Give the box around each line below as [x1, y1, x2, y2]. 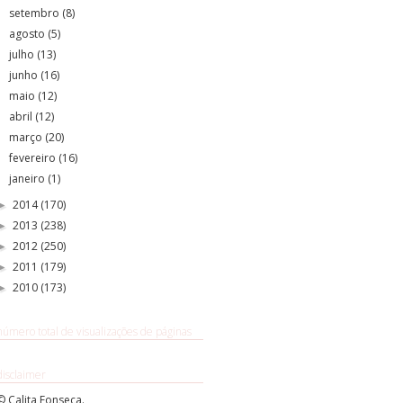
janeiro [9, 170, 49, 186]
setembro [9, 4, 63, 21]
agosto [9, 25, 49, 41]
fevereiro [9, 149, 59, 166]
